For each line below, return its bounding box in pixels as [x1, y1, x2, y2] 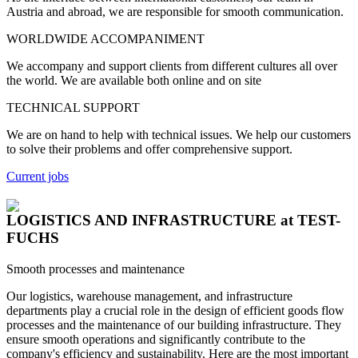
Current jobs [6, 169, 69, 184]
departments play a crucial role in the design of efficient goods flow [6, 303, 344, 317]
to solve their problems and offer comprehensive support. [6, 142, 292, 157]
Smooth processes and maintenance [6, 261, 185, 276]
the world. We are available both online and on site [6, 74, 261, 88]
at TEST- [280, 211, 340, 229]
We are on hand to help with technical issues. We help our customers [6, 128, 351, 142]
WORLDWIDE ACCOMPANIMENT [6, 32, 205, 46]
